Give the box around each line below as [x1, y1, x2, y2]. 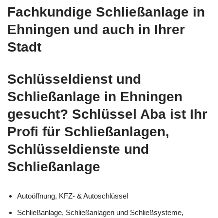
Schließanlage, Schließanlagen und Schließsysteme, [17, 208, 183, 217]
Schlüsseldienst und [7, 72, 141, 87]
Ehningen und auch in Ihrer [7, 22, 185, 37]
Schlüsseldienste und [7, 142, 149, 157]
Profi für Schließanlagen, [7, 124, 169, 140]
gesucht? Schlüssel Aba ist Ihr [7, 107, 207, 122]
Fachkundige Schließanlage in [7, 4, 205, 20]
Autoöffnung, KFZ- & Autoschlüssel [17, 192, 128, 200]
